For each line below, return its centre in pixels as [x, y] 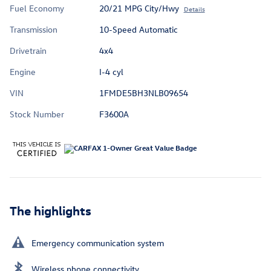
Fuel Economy [37, 8]
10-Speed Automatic [138, 30]
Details [194, 9]
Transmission [34, 30]
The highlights [51, 210]
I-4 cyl [111, 72]
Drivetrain [28, 51]
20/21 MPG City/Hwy [139, 8]
